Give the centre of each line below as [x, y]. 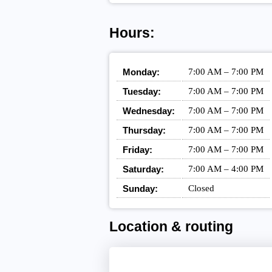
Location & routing [171, 227]
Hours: [132, 33]
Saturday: [143, 169]
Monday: [141, 72]
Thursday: [144, 130]
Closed [201, 188]
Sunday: [140, 188]
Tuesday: [141, 91]
